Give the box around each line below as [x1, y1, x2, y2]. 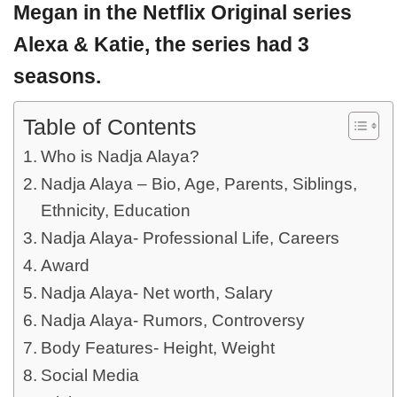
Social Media [40, 366, 139, 385]
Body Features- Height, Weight [40, 339, 275, 357]
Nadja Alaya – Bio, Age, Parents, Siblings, [40, 175, 357, 193]
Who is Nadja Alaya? [40, 147, 199, 166]
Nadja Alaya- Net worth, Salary [40, 284, 273, 302]
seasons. [13, 65, 101, 88]
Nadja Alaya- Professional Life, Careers [40, 229, 339, 247]
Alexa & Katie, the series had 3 [13, 33, 309, 56]
